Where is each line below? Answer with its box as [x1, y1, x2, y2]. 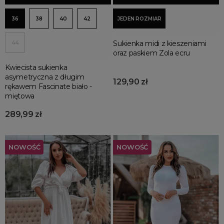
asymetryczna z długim [5, 72, 84, 82]
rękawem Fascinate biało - [5, 82, 92, 91]
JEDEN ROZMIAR [117, 15, 161, 22]
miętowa [5, 91, 34, 101]
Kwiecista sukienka [5, 63, 67, 72]
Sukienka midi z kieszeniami [113, 39, 206, 48]
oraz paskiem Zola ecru [113, 48, 190, 58]
